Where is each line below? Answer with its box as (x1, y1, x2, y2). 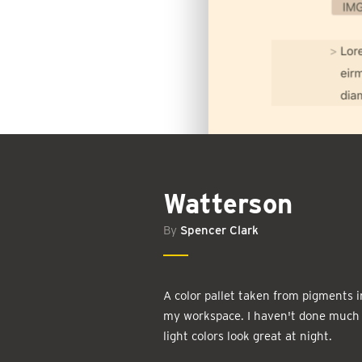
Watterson (163, 187, 293, 220)
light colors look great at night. (163, 329, 332, 343)
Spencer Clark (180, 223, 259, 238)
